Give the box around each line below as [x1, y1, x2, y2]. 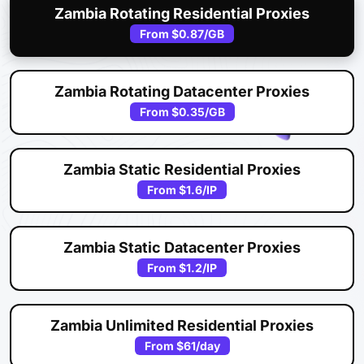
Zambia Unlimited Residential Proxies [50, 316, 314, 334]
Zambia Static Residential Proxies [63, 160, 301, 178]
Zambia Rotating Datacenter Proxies [54, 82, 310, 100]
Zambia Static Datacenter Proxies [63, 238, 301, 256]
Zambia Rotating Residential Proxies [54, 4, 310, 22]
